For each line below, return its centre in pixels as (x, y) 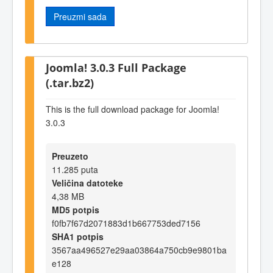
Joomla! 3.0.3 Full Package (116, 67)
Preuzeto (70, 156)
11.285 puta (75, 169)
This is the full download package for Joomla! (133, 109)
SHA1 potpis (78, 236)
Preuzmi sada (80, 17)
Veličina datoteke (87, 183)
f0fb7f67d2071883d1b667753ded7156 (126, 223)
